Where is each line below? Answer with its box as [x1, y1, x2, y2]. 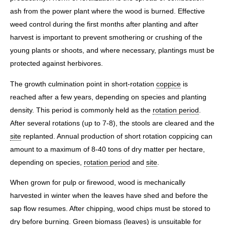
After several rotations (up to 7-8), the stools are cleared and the [10, 119, 214, 127]
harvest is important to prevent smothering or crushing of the [10, 33, 202, 42]
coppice [156, 79, 181, 88]
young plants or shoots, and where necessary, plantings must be [10, 46, 214, 55]
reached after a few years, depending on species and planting [10, 92, 206, 101]
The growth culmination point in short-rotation [10, 79, 156, 88]
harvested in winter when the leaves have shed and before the [10, 191, 208, 200]
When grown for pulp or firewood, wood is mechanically [10, 178, 185, 187]
